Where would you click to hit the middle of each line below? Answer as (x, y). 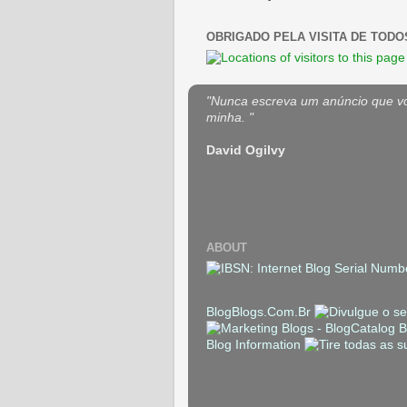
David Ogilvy (246, 150)
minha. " (230, 117)
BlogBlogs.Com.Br (260, 312)
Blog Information (253, 344)
